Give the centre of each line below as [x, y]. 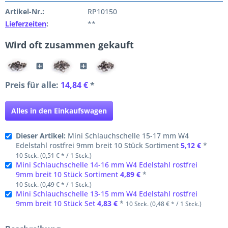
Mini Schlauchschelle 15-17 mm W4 [127, 136]
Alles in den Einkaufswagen [59, 111]
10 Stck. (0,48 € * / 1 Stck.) [164, 204]
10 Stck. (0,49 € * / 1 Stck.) [54, 184]
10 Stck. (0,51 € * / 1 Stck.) [54, 155]
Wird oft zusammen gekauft [69, 45]
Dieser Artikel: [41, 136]
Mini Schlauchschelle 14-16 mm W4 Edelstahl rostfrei [107, 165]
